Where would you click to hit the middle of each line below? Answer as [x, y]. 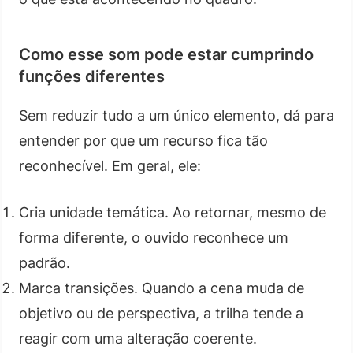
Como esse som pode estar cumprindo [166, 54]
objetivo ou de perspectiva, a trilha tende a [161, 313]
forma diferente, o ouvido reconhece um [154, 237]
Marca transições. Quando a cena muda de [162, 288]
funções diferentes [92, 76]
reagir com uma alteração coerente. [138, 338]
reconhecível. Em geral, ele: [110, 165]
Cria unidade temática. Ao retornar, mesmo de [173, 212]
